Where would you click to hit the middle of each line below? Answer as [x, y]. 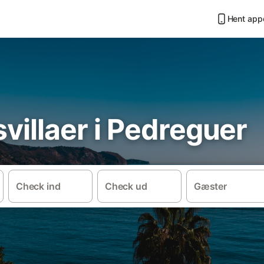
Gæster [210, 187]
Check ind [38, 187]
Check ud [126, 187]
